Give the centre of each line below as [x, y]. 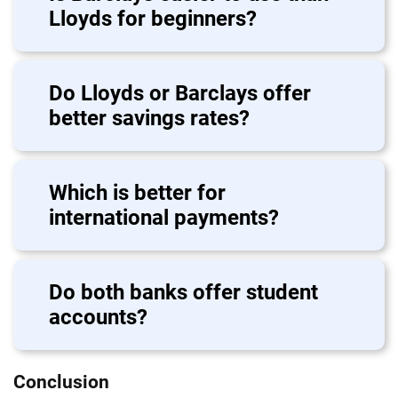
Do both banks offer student [183, 292]
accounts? [98, 317]
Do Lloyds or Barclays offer [180, 93]
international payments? [164, 217]
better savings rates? [149, 118]
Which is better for [137, 192]
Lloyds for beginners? [153, 18]
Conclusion [61, 382]
